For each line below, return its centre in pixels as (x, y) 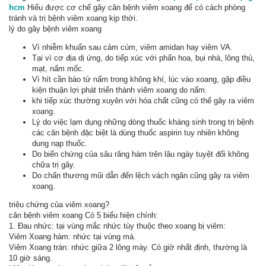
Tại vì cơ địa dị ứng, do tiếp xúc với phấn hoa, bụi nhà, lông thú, (143, 58)
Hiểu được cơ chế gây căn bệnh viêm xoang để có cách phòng (135, 7)
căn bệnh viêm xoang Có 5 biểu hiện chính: (83, 215)
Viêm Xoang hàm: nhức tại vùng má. (72, 237)
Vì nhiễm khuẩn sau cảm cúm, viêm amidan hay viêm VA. (132, 47)
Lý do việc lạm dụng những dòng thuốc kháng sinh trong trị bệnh (143, 122)
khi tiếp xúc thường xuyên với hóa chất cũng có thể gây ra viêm (143, 101)
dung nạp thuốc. (60, 143)
